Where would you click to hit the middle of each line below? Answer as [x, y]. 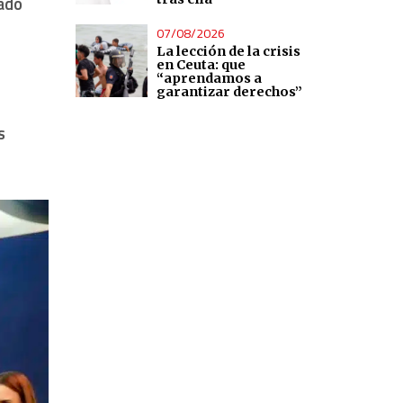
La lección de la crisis [229, 51]
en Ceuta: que [201, 64]
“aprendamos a [210, 78]
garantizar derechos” [230, 91]
